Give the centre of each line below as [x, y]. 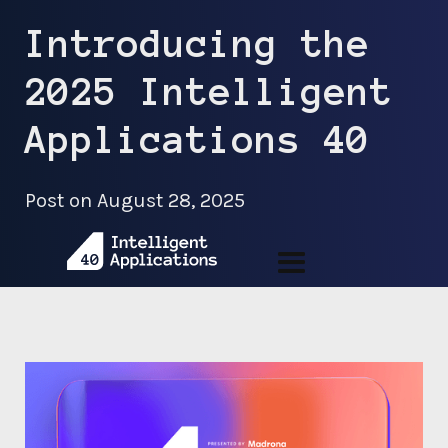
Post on [61, 200]
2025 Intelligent [209, 92]
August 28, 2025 [171, 200]
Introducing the [197, 44]
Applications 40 [197, 140]
